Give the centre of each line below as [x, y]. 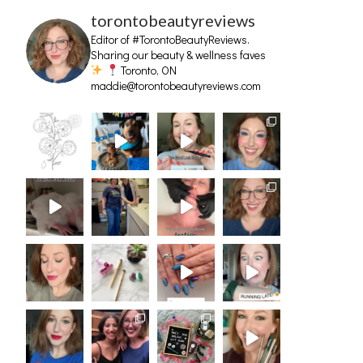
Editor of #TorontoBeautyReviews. [170, 39]
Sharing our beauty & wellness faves [178, 54]
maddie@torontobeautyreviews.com [176, 85]
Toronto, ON [149, 70]
